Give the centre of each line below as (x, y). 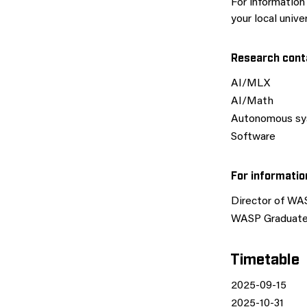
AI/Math (252, 101)
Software (253, 137)
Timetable (265, 258)
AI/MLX (250, 84)
